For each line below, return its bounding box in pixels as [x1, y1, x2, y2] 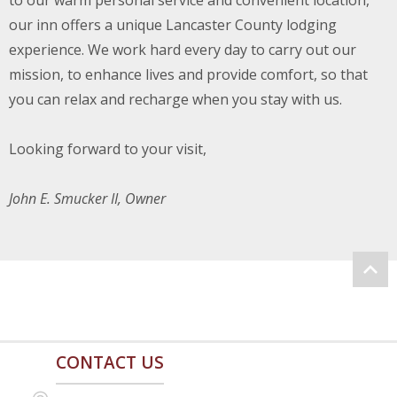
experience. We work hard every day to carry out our [9, 40, 356, 59]
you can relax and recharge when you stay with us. [9, 90, 342, 109]
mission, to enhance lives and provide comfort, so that [9, 65, 368, 84]
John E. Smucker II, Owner [9, 189, 166, 208]
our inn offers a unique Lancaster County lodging [9, 15, 337, 35]
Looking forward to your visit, [9, 139, 206, 159]
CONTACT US [56, 351, 164, 374]
